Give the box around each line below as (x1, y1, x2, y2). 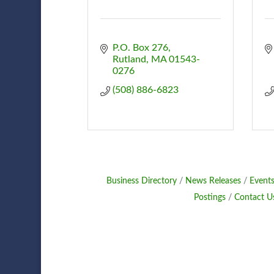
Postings (193, 193, 226, 202)
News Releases (185, 176, 241, 185)
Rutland (112, 54, 146, 64)
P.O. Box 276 (112, 42, 168, 53)
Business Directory (106, 176, 177, 185)
